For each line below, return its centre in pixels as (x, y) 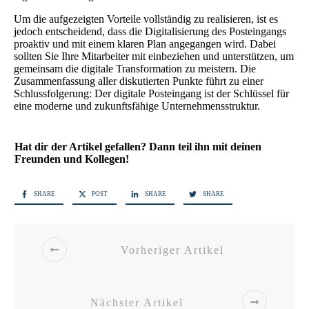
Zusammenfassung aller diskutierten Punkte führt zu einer (139, 81)
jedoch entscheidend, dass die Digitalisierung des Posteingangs (150, 32)
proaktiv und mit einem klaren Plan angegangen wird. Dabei (145, 44)
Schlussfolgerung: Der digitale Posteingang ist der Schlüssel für (151, 94)
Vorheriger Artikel (172, 250)
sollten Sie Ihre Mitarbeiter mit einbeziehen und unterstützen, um (154, 57)
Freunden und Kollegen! (72, 159)
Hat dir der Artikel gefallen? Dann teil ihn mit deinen (138, 147)
